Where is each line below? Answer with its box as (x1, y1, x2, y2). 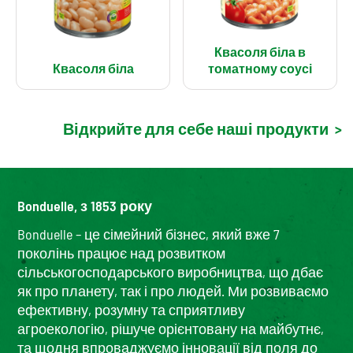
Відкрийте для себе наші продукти (63, 119, 329, 139)
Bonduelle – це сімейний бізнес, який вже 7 (17, 225, 280, 243)
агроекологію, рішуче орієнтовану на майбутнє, (17, 320, 324, 338)
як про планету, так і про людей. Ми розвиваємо (17, 282, 329, 300)
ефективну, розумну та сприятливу (17, 301, 245, 319)
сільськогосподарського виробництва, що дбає (17, 263, 323, 281)
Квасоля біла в (214, 43, 306, 61)
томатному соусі (208, 60, 312, 77)
